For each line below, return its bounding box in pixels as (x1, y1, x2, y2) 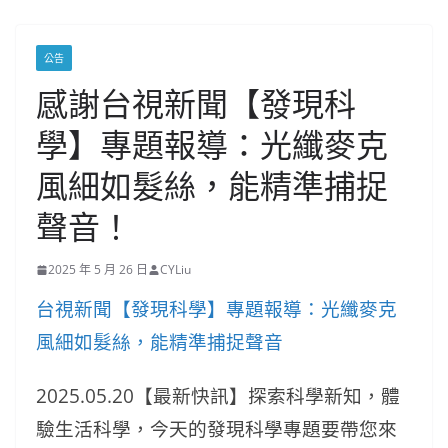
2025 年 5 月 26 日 (48, 261, 148, 278)
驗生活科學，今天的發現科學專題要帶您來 (36, 416, 397, 441)
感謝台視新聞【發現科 (36, 82, 356, 125)
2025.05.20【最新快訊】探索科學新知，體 (36, 383, 400, 408)
